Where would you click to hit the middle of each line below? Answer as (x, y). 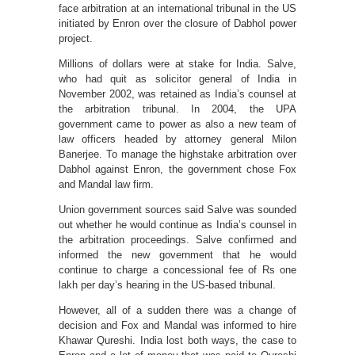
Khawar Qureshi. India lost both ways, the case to (177, 341)
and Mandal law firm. (106, 185)
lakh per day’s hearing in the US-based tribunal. (167, 285)
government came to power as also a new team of (177, 124)
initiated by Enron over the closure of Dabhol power (177, 24)
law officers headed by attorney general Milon (177, 139)
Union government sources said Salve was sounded (177, 210)
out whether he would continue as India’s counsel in (177, 225)
